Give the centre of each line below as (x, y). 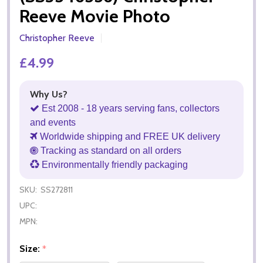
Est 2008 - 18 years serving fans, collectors (129, 108)
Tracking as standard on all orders (110, 150)
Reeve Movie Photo (95, 16)
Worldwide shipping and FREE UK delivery (129, 136)
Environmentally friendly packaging (114, 164)
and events (53, 122)
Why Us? (49, 94)
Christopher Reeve (57, 38)
